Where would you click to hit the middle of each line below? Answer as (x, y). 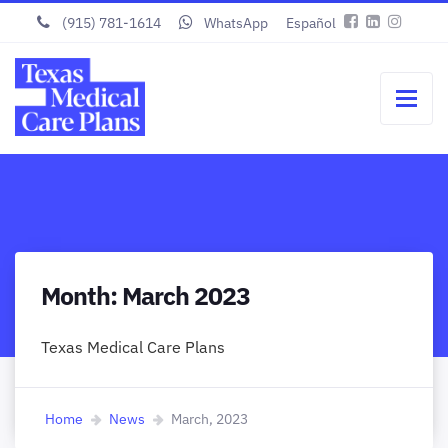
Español (310, 23)
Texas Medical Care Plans (133, 347)
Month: (81, 295)
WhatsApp (234, 23)
